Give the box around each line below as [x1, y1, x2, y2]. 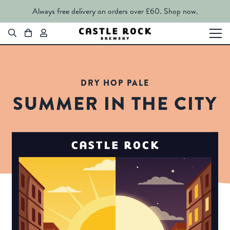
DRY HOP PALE [81, 76, 149, 89]
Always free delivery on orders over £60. [32, 5, 162, 17]
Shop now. [163, 5, 198, 17]
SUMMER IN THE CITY [13, 90, 217, 117]
